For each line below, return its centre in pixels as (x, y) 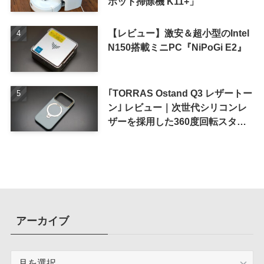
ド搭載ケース (136, 135)
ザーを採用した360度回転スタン (177, 121)
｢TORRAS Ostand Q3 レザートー (180, 93)
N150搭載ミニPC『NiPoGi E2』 (177, 47)
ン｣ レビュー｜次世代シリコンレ (177, 107)
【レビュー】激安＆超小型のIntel (178, 33)
